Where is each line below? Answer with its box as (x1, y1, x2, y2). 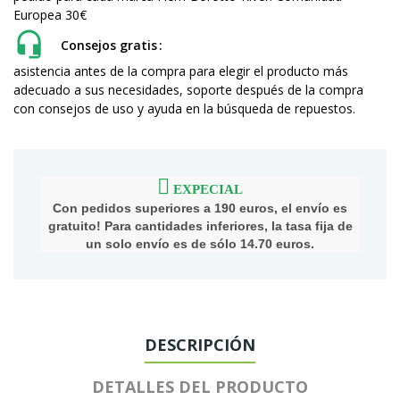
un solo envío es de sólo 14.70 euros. (86, 237, 314, 251)
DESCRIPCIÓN (145, 334, 255, 355)
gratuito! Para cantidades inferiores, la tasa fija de (47, 219, 353, 233)
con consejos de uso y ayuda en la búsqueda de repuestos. (13, 100, 355, 117)
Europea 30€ (13, 6, 87, 23)
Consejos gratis (61, 37, 157, 54)
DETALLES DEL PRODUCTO (92, 376, 308, 397)
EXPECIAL (170, 182, 243, 196)
